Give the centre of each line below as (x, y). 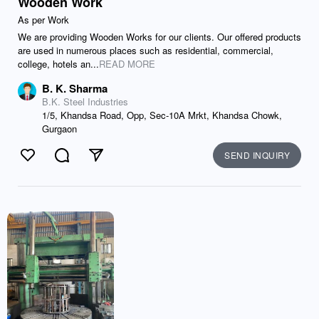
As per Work (43, 20)
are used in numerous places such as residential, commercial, (146, 50)
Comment (86, 163)
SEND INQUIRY (257, 155)
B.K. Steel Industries (85, 101)
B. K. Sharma (75, 88)
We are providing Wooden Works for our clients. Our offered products (159, 37)
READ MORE (127, 64)
